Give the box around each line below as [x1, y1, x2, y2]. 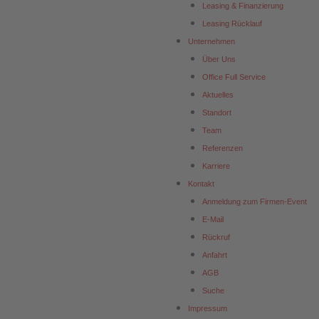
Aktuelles [202, 90, 234, 100]
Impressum [188, 304, 227, 313]
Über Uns [202, 55, 236, 64]
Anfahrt [202, 251, 227, 260]
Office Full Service [202, 73, 266, 82]
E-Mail [202, 215, 224, 224]
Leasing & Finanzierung [202, 1, 283, 11]
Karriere [202, 162, 230, 171]
